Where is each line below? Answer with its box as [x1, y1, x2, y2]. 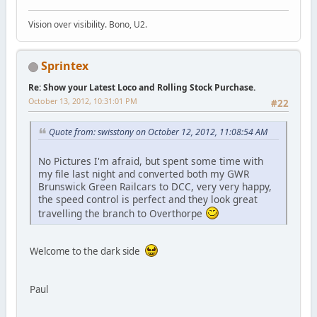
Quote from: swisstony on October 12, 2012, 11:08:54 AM [48, 126, 267, 139]
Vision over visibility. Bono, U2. [28, 18, 147, 30]
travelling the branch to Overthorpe [38, 206, 205, 220]
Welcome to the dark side [29, 244, 144, 258]
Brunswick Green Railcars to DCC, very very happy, [38, 179, 272, 193]
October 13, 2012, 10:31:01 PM [28, 95, 137, 106]
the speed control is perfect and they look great [38, 192, 258, 206]
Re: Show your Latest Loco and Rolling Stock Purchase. [28, 81, 255, 93]
